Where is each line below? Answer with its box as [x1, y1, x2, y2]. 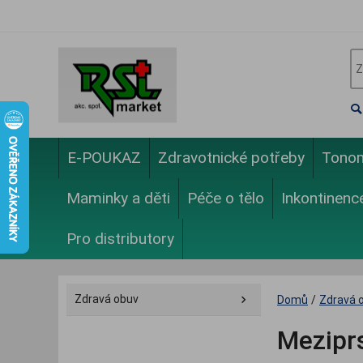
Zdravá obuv [75, 293, 139, 305]
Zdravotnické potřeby [158, 148, 305, 167]
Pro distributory [66, 229, 174, 248]
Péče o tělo [187, 189, 264, 207]
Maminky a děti [66, 189, 170, 207]
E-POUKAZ [67, 148, 141, 167]
